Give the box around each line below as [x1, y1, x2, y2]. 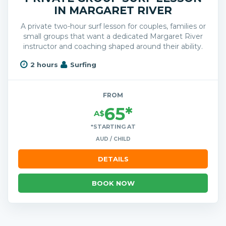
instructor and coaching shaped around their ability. [23, 41, 203, 51]
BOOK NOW [91, 179, 135, 187]
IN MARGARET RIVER [54, 4, 172, 17]
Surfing [70, 60, 96, 69]
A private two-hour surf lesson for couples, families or [20, 21, 206, 31]
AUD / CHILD [95, 135, 131, 142]
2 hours [30, 60, 58, 69]
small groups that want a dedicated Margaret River [23, 31, 203, 41]
